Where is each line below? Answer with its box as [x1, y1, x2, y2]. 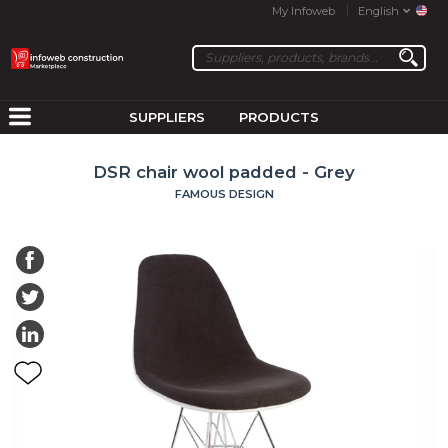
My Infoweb [272, 4, 336, 18]
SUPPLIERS [129, 108, 206, 125]
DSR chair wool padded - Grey [93, 161, 355, 182]
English [357, 4, 399, 18]
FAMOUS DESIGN [174, 186, 274, 201]
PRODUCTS [238, 108, 319, 125]
